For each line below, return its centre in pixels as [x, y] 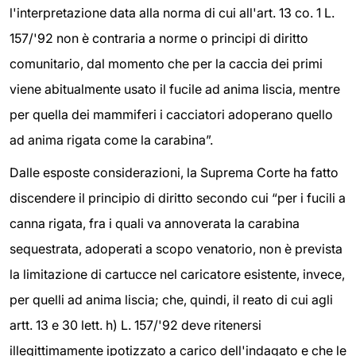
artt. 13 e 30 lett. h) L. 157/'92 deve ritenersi [135, 325]
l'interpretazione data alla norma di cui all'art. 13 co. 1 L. [172, 12]
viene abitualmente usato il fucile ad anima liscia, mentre [175, 89]
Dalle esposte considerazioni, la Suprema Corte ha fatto [174, 173]
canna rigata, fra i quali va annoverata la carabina [155, 224]
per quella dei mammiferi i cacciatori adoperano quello [171, 114]
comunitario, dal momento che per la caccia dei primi [166, 63]
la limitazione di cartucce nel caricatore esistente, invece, [177, 275]
